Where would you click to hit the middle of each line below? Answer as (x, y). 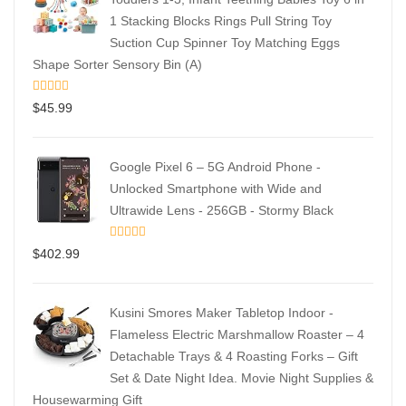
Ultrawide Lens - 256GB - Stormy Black (222, 210)
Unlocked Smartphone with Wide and (216, 188)
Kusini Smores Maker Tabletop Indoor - (222, 312)
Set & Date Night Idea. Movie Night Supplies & (242, 377)
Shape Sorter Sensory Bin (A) (117, 64)
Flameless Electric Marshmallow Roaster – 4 (237, 334)
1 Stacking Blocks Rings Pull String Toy (221, 20)
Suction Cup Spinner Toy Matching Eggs (225, 42)
